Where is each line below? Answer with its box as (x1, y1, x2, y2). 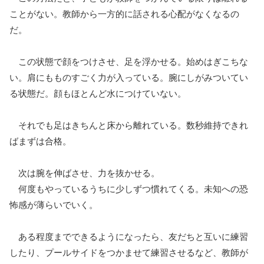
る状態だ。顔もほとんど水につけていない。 (9, 87, 186, 100)
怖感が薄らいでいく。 (9, 198, 98, 211)
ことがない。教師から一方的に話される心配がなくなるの (9, 7, 239, 20)
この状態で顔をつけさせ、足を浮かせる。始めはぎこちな (9, 55, 248, 68)
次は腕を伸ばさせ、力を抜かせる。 (9, 166, 160, 179)
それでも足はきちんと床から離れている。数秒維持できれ (9, 118, 248, 131)
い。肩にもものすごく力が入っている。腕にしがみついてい (9, 71, 248, 84)
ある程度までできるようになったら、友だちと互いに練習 (9, 230, 248, 243)
